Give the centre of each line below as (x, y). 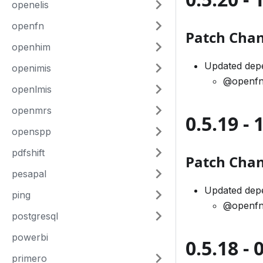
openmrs (32, 110)
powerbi (30, 237)
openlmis (32, 89)
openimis (31, 68)
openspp (31, 131)
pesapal (29, 174)
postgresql (35, 216)
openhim (31, 47)
